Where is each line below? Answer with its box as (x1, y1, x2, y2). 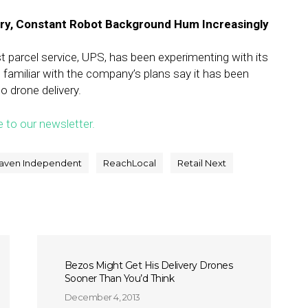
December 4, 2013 (64, 291, 140, 302)
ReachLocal (103, 157, 156, 168)
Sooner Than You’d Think (64, 272, 175, 285)
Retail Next (177, 157, 226, 168)
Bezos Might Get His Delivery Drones (64, 259, 233, 272)
